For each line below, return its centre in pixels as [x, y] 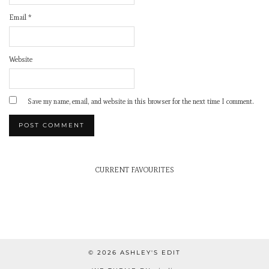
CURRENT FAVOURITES [134, 170]
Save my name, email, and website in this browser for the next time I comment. [141, 101]
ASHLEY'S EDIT [150, 252]
